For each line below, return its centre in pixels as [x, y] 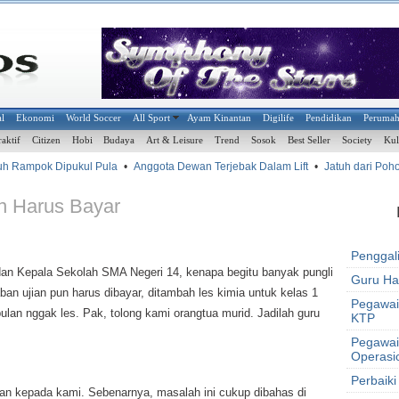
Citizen [46, 140]
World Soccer [94, 118]
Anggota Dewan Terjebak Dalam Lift [213, 167]
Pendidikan [329, 118]
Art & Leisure [175, 140]
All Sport [152, 118]
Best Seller [309, 140]
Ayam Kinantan [220, 118]
